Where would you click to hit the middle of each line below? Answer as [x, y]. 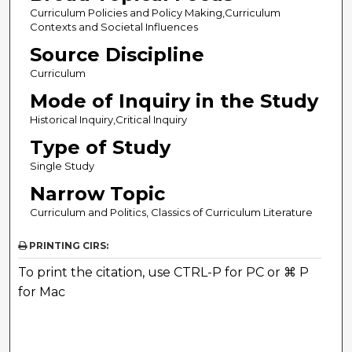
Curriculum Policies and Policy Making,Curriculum [155, 13]
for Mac [42, 292]
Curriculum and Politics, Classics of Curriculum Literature [171, 213]
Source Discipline [117, 55]
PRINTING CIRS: [68, 246]
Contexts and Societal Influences [114, 27]
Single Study [62, 166]
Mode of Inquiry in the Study [174, 101]
